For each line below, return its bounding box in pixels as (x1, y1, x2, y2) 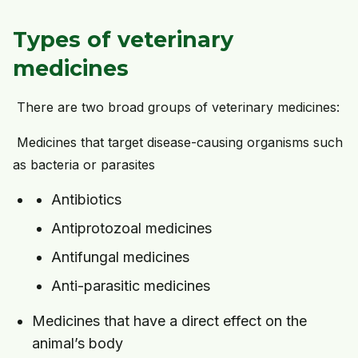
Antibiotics (51, 191, 121, 209)
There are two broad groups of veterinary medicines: (17, 99, 340, 116)
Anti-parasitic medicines (51, 277, 210, 295)
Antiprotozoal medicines (51, 220, 212, 237)
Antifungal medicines (51, 249, 189, 266)
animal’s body (32, 335, 123, 352)
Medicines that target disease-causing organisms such (17, 134, 343, 151)
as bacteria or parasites (13, 157, 155, 173)
